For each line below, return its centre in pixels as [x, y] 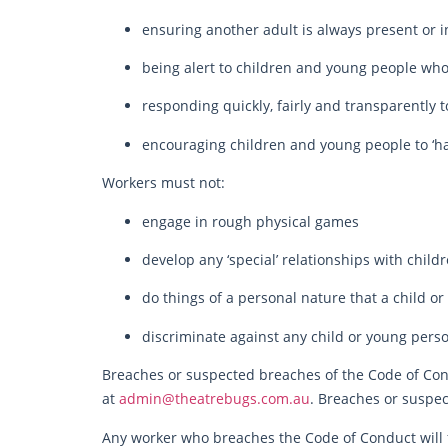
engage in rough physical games [250, 221]
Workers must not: [163, 183]
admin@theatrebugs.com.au [214, 399]
